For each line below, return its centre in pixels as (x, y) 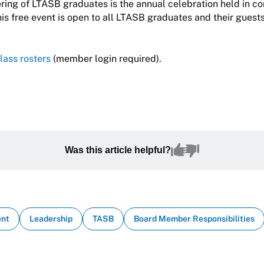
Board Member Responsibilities (194, 219)
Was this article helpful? (118, 150)
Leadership (51, 219)
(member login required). (106, 59)
